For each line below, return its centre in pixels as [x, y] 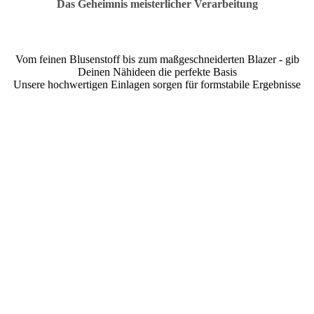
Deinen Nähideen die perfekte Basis [157, 71]
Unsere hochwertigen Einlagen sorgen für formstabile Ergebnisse [157, 84]
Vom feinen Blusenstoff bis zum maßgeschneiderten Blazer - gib [157, 59]
